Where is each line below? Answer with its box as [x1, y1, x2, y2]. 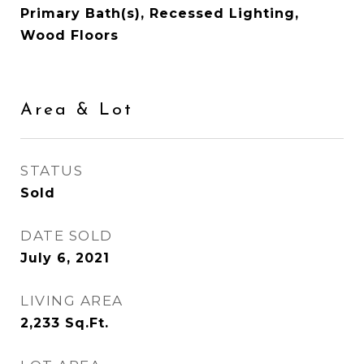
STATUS [20, 162, 83, 179]
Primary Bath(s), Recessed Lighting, [20, 6, 299, 21]
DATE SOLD [20, 227, 113, 244]
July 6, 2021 [20, 250, 110, 266]
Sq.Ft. [65, 315, 109, 331]
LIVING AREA [20, 292, 123, 309]
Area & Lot [20, 102, 133, 119]
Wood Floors [20, 28, 119, 43]
